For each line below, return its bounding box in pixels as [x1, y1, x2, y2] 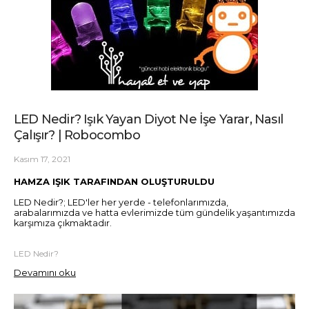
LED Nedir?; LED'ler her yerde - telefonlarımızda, [14, 197, 228, 208]
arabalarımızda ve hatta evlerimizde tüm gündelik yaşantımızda [14, 208, 295, 219]
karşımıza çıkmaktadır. [14, 218, 112, 229]
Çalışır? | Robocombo [14, 127, 140, 143]
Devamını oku [14, 266, 76, 278]
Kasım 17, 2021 [14, 153, 70, 164]
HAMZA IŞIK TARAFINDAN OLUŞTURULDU [14, 176, 215, 188]
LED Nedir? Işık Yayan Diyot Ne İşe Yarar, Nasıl [14, 111, 283, 127]
